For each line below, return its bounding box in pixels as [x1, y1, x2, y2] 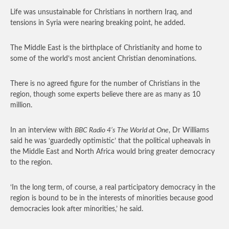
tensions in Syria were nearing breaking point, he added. [10, 19, 185, 27]
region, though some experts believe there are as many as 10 [10, 91, 200, 98]
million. [10, 102, 32, 109]
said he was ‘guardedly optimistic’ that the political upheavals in [10, 138, 211, 145]
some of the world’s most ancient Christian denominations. [10, 55, 196, 62]
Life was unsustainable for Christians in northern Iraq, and [10, 9, 192, 16]
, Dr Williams [169, 127, 209, 134]
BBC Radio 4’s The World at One [75, 127, 169, 134]
